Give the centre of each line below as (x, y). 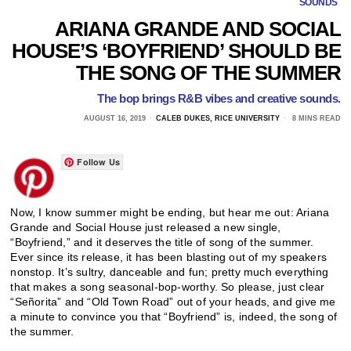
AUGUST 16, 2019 (114, 118)
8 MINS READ (315, 118)
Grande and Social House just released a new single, (146, 227)
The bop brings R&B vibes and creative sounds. (219, 98)
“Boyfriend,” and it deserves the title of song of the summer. (162, 242)
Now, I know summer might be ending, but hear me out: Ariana (170, 212)
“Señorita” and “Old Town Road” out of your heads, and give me (173, 301)
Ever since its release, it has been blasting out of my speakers (169, 257)
